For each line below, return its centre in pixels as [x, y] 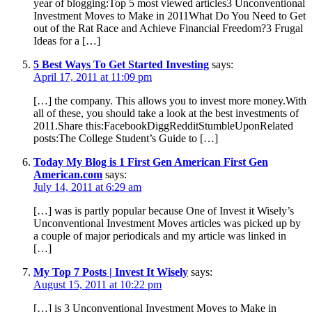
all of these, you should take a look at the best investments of [166, 114]
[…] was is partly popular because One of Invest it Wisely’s [164, 211]
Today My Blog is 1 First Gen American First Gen [151, 162]
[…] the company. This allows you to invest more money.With [170, 101]
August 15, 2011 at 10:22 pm [97, 285]
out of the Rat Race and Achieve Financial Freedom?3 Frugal [168, 29]
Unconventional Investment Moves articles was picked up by [167, 224]
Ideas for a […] [67, 41]
